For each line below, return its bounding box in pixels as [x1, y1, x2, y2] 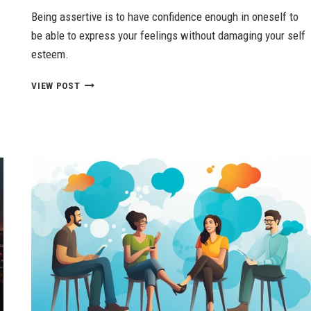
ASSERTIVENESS [79, 76, 154, 88]
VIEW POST [31, 80, 81, 92]
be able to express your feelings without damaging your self [31, 28, 306, 43]
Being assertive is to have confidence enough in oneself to [31, 10, 299, 24]
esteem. [31, 47, 69, 62]
